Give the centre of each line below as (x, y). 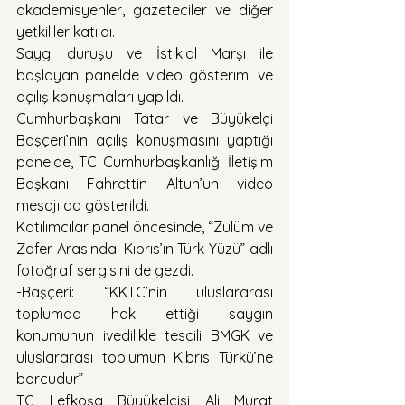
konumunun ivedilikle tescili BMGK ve (145, 335)
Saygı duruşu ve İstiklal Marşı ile (145, 53)
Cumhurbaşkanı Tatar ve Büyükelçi (145, 118)
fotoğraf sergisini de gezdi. (105, 270)
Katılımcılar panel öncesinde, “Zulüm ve (145, 226)
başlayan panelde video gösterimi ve (145, 75)
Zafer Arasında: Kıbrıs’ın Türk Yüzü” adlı (145, 248)
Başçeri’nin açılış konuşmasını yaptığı (145, 140)
